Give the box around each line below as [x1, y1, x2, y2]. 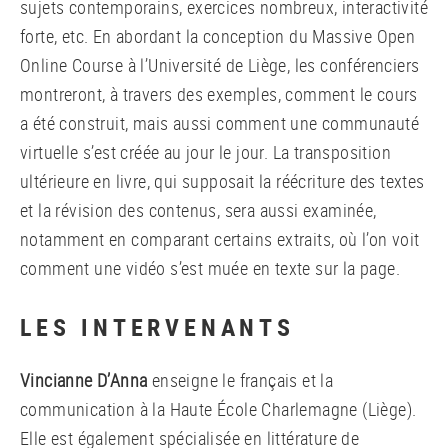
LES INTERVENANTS [20, 310, 295, 343]
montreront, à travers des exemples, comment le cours [20, 81, 418, 106]
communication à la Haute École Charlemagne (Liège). [20, 396, 417, 421]
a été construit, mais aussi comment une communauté [20, 110, 419, 135]
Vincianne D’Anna [20, 367, 148, 392]
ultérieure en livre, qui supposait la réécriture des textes [20, 168, 425, 193]
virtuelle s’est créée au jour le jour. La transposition [20, 139, 391, 164]
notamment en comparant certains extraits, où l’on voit [20, 226, 420, 251]
